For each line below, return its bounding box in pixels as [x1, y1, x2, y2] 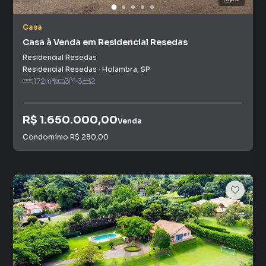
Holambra [102, 65, 137, 74]
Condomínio [23, 132, 70, 141]
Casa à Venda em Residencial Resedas [23, 37, 188, 47]
